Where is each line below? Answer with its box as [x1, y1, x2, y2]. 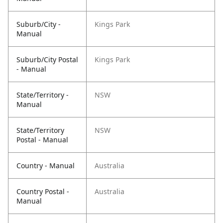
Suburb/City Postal [16, 55, 78, 65]
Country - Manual [16, 161, 75, 171]
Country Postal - [16, 187, 69, 197]
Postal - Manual [16, 135, 68, 145]
